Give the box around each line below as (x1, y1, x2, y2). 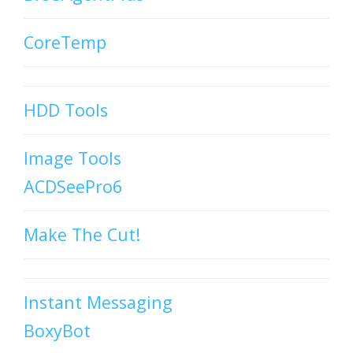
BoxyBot (24, 319, 91, 343)
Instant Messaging (24, 291, 173, 314)
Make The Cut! (24, 223, 140, 247)
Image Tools (24, 147, 121, 170)
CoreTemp (24, 31, 106, 54)
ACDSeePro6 (24, 175, 122, 199)
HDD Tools (24, 98, 108, 122)
